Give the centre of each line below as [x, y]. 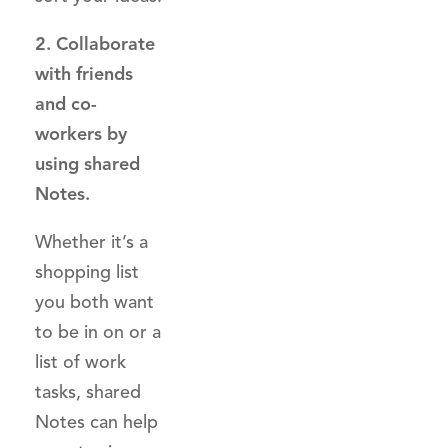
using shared [87, 164]
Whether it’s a [91, 242]
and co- [66, 104]
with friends [84, 74]
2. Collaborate [95, 44]
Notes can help [96, 422]
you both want [94, 302]
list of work [80, 362]
